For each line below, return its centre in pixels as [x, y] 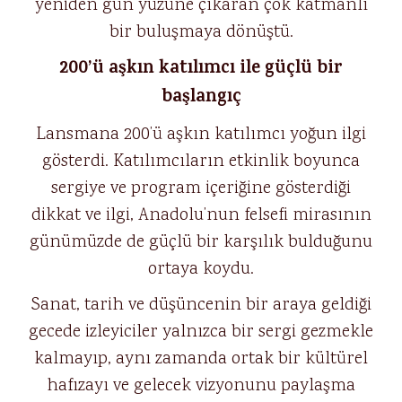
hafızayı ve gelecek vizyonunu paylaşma [201, 386]
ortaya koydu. [201, 269]
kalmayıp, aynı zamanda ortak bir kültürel [201, 359]
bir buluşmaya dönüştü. [201, 32]
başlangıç [201, 98]
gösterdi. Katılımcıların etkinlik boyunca [201, 162]
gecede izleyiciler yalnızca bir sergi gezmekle [201, 332]
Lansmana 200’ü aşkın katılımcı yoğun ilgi [201, 135]
